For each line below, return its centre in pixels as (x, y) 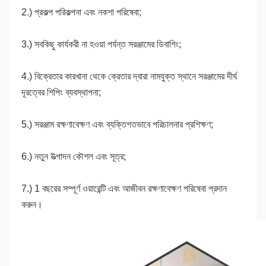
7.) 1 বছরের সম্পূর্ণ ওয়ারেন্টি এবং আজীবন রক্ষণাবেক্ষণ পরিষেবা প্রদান (124, 188)
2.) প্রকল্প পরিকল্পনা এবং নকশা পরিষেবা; (81, 12)
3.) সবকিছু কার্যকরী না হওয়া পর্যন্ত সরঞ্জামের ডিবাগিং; (101, 44)
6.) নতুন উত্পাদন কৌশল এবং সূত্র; (74, 156)
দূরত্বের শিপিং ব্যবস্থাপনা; (61, 92)
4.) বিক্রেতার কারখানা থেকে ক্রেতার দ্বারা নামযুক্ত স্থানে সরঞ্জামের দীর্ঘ (129, 76)
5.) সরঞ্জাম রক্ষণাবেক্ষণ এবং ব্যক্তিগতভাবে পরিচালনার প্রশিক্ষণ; (117, 124)
